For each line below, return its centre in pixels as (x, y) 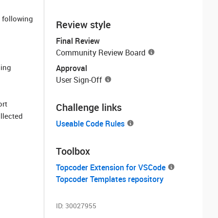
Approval (72, 68)
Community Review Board (101, 53)
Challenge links (89, 107)
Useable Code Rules (90, 124)
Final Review (78, 41)
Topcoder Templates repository (110, 179)
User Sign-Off (79, 80)
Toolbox (73, 151)
